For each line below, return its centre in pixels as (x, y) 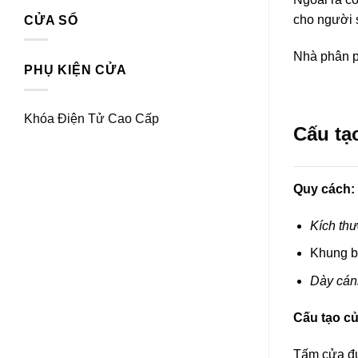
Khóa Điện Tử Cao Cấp (91, 118)
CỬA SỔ (51, 20)
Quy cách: (324, 189)
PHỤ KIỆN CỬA (76, 70)
